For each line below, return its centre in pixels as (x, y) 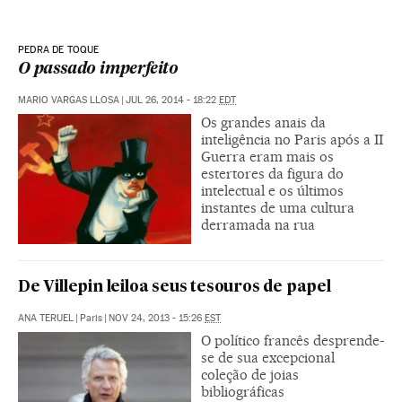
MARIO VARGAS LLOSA (69, 100)
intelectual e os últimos (272, 190)
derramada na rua (258, 224)
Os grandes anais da (263, 122)
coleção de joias (250, 374)
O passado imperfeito (98, 69)
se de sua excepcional (268, 357)
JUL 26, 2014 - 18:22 (172, 100)
